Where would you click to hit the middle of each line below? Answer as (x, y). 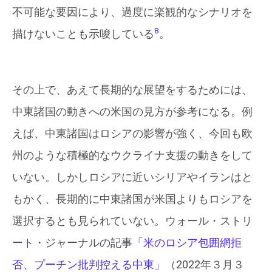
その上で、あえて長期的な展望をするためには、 (132, 90)
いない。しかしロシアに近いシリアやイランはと (132, 177)
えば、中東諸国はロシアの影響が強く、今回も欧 (132, 133)
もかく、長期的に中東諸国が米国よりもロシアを (132, 199)
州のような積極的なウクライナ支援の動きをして (132, 155)
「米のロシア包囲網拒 (187, 243)
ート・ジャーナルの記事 (72, 243)
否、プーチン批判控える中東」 (89, 264)
